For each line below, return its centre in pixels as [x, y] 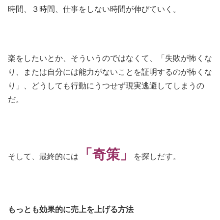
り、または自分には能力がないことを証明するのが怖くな [110, 72]
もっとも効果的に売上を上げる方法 [71, 209]
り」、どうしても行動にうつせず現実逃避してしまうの [106, 86]
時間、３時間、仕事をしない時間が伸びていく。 [94, 9]
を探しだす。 [157, 157]
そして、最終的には [43, 157]
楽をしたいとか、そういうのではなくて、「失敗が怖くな [110, 58]
